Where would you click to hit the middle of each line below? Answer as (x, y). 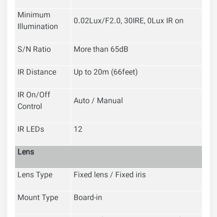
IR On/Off (34, 96)
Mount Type (38, 199)
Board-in (88, 199)
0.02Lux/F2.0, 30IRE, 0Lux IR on (129, 22)
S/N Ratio (34, 50)
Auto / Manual (98, 102)
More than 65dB (101, 50)
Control (30, 108)
